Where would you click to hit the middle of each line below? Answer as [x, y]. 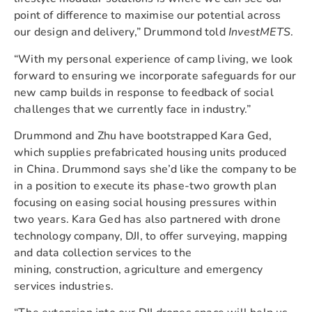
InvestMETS [260, 32]
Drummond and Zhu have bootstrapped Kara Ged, [143, 135]
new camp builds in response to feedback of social [144, 92]
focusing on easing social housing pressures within [146, 202]
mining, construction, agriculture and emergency [139, 269]
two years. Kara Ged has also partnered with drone [147, 219]
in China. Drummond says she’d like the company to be [156, 169]
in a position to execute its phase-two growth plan [146, 186]
